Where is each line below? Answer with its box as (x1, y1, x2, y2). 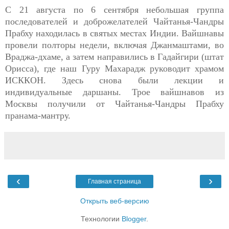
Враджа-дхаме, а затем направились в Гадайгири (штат (5, 52, 224, 62)
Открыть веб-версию (80, 197, 149, 205)
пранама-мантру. (5, 110, 73, 121)
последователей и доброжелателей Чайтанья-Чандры (5, 16, 224, 27)
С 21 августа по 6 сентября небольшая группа (5, 5, 224, 15)
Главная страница (88, 178, 141, 186)
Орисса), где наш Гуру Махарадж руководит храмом (5, 63, 224, 74)
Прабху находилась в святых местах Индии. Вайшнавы (5, 28, 224, 39)
